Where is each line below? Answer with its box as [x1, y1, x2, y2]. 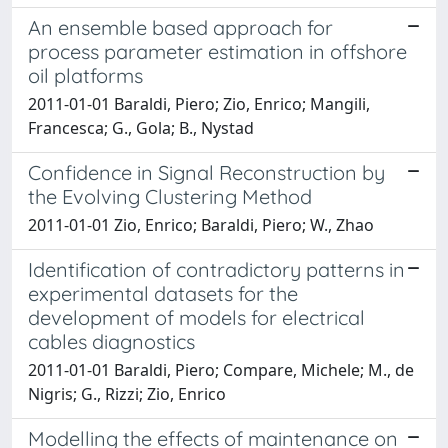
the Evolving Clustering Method [28, 184, 312, 209]
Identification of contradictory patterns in [28, 257, 405, 282]
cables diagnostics [28, 329, 195, 354]
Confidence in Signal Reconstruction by [28, 160, 385, 185]
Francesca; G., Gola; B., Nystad [28, 117, 254, 139]
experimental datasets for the [28, 281, 298, 306]
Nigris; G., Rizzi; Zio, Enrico [28, 383, 226, 405]
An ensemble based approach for [28, 15, 333, 40]
